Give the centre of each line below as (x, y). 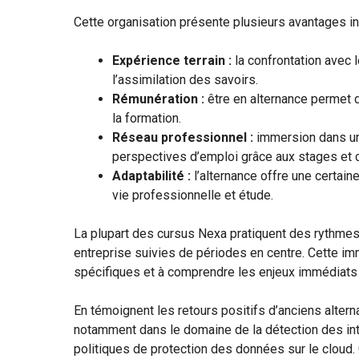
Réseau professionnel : (183, 137)
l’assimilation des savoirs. (185, 79)
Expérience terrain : (172, 60)
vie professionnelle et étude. (193, 195)
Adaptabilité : (151, 175)
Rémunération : (158, 99)
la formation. (147, 118)
